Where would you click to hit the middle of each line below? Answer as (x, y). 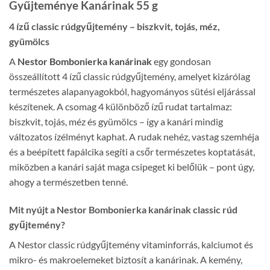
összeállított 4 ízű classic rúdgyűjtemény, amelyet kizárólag (130, 77)
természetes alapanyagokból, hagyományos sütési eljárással (132, 92)
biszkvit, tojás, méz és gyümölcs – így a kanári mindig (116, 122)
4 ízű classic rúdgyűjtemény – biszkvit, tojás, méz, (115, 27)
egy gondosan (181, 61)
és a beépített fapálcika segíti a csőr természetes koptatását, (132, 152)
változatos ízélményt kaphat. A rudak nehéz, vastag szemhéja (134, 137)
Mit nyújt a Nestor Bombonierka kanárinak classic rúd (123, 209)
